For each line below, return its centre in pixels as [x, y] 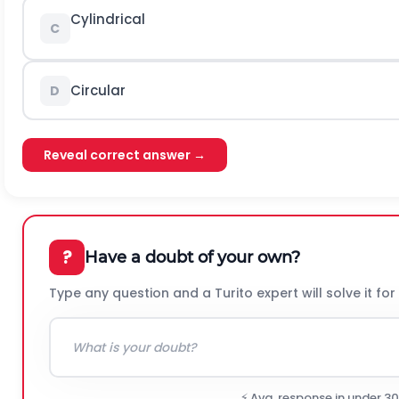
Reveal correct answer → [125, 155]
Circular [98, 90]
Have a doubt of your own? [192, 257]
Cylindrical [107, 19]
